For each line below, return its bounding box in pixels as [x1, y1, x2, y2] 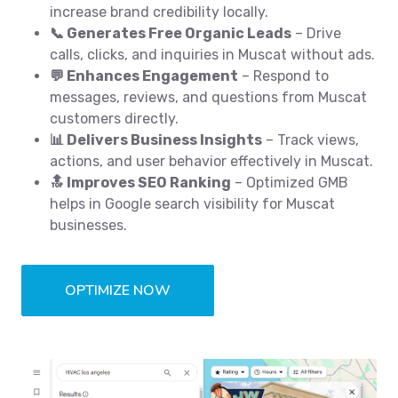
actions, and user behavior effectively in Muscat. [50, 153, 373, 170]
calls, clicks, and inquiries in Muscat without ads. [50, 46, 375, 63]
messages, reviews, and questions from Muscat [50, 89, 367, 106]
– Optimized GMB [231, 174, 348, 191]
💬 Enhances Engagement [50, 68, 238, 84]
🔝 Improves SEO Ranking [50, 174, 231, 191]
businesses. [50, 217, 127, 234]
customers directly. [50, 110, 179, 127]
